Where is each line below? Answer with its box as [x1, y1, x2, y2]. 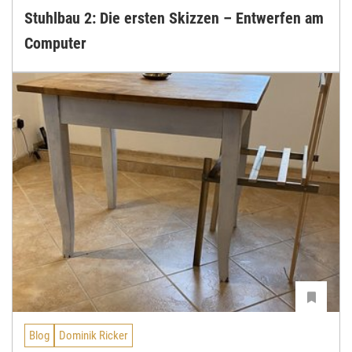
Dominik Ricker [59, 328, 128, 343]
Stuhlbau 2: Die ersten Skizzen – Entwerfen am [24, 9, 324, 28]
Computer [24, 34, 86, 53]
